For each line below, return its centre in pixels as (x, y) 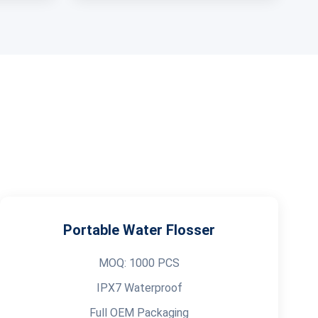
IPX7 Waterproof (139, 288)
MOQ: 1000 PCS (139, 263)
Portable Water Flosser (139, 230)
